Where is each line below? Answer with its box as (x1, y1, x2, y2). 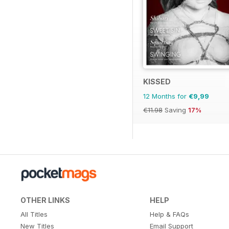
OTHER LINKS (20, 195, 70, 204)
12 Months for (143, 91, 189, 100)
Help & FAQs (149, 210, 189, 218)
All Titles (20, 210, 48, 218)
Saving (163, 105, 188, 114)
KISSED (143, 77, 171, 86)
